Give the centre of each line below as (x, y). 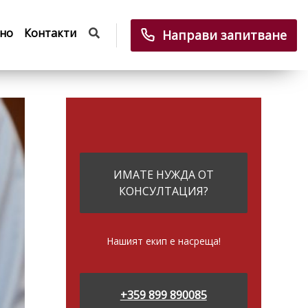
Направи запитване (224, 35)
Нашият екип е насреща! (163, 241)
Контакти (50, 33)
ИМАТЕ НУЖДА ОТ (163, 175)
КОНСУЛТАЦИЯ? (163, 191)
